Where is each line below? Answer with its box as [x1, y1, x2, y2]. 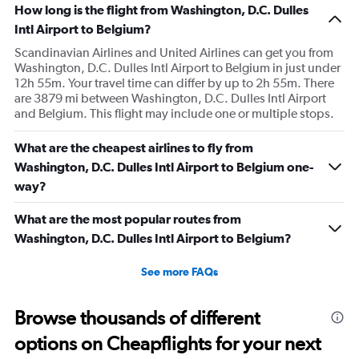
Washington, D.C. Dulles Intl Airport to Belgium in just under [14, 59, 341, 75]
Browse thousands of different [14, 305, 260, 329]
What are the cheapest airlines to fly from [14, 139, 253, 155]
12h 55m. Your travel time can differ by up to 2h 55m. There [14, 75, 334, 91]
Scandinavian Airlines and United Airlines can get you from [14, 44, 333, 60]
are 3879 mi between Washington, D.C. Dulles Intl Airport [14, 90, 326, 106]
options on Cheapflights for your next [14, 331, 321, 355]
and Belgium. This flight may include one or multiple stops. [14, 105, 334, 121]
